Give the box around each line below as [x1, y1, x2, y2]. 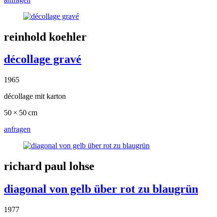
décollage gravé [4, 53, 81, 66]
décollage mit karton [4, 92, 66, 101]
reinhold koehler [4, 30, 87, 43]
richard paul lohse [4, 160, 94, 173]
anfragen [4, 125, 31, 134]
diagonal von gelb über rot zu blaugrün [4, 183, 198, 196]
